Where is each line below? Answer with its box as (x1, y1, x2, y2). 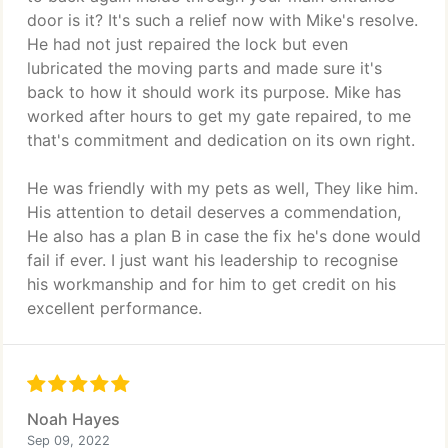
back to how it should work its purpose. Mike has (27, 82, 401, 102)
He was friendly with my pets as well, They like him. (27, 178, 418, 198)
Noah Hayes (27, 409, 120, 429)
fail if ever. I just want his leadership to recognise (27, 250, 398, 270)
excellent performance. (27, 298, 202, 318)
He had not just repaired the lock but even (27, 34, 348, 54)
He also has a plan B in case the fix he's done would (27, 226, 421, 246)
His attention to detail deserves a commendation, (27, 202, 401, 222)
